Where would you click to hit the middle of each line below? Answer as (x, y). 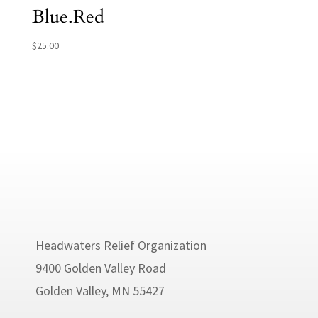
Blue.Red (68, 17)
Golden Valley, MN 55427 (100, 291)
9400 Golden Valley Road (101, 268)
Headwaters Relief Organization (121, 246)
